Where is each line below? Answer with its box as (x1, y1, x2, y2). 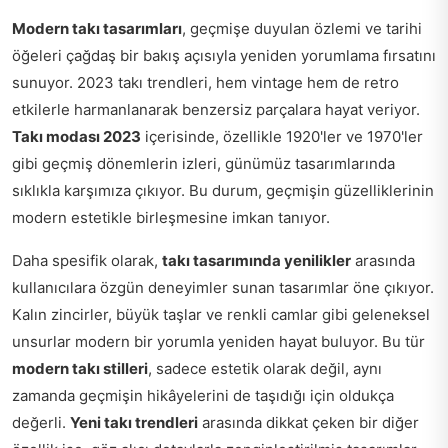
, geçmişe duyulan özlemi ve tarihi (182, 18, 422, 38)
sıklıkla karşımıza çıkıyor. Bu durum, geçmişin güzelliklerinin (12, 180, 434, 200)
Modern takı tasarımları (12, 18, 182, 38)
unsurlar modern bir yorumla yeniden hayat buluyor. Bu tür (12, 331, 425, 351)
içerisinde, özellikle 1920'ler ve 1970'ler (141, 126, 423, 146)
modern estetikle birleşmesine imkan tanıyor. (12, 207, 330, 227)
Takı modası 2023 (12, 126, 141, 146)
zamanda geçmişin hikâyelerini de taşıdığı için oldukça (12, 385, 394, 405)
